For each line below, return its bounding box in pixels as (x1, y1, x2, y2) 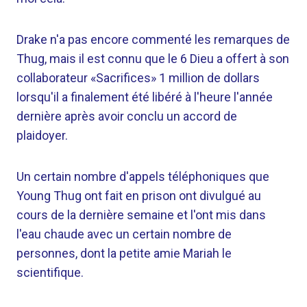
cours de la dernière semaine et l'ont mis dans (16, 208, 266, 222)
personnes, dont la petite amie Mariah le (16, 246, 232, 260)
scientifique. (16, 265, 84, 280)
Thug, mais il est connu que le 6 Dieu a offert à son (16, 51, 289, 66)
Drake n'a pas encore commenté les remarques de (16, 32, 290, 47)
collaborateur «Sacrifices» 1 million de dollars (16, 71, 260, 85)
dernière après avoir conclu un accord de (16, 109, 237, 123)
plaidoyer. (16, 128, 68, 143)
